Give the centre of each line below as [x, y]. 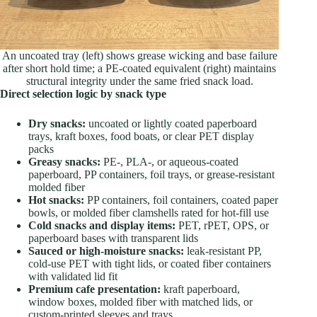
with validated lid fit [73, 276]
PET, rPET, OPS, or [222, 225]
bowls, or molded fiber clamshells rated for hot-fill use [149, 212]
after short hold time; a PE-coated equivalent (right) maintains [140, 68]
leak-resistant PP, [223, 250]
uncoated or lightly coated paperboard [171, 123]
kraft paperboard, [200, 289]
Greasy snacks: [64, 161]
